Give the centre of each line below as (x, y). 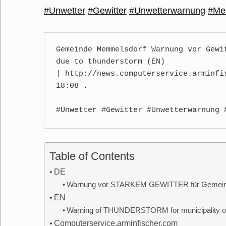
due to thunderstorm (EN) (112, 62)
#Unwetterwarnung (167, 10)
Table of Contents (92, 156)
